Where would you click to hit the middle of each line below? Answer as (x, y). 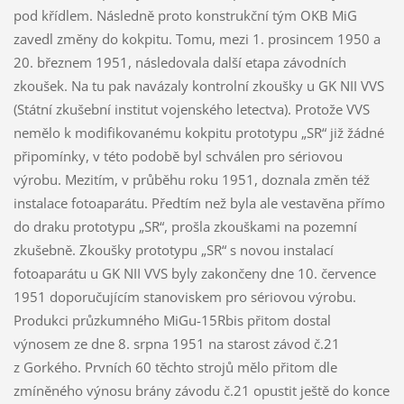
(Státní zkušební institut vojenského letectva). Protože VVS (191, 109)
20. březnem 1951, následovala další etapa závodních (179, 62)
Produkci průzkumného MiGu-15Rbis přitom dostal (172, 320)
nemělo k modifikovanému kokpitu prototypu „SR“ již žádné (198, 132)
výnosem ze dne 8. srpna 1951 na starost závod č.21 (176, 343)
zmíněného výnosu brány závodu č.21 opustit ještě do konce (201, 390)
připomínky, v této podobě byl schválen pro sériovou (178, 156)
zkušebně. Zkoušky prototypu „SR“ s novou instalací (173, 249)
